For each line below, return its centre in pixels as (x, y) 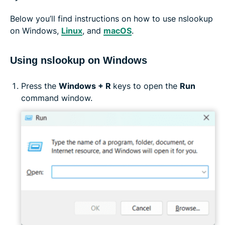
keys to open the (146, 86)
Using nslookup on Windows (79, 60)
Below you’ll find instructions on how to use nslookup (111, 18)
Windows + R (86, 86)
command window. (57, 98)
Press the (40, 86)
